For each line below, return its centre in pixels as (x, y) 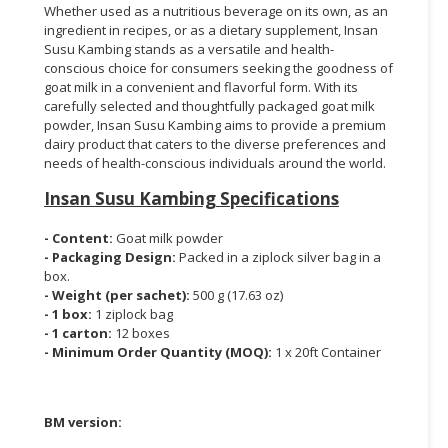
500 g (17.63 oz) (238, 294)
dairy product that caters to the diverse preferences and (215, 143)
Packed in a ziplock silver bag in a (280, 256)
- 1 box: (68, 313)
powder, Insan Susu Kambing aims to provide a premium (215, 124)
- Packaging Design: (111, 256)
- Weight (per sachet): (118, 294)
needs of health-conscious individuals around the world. (215, 162)
